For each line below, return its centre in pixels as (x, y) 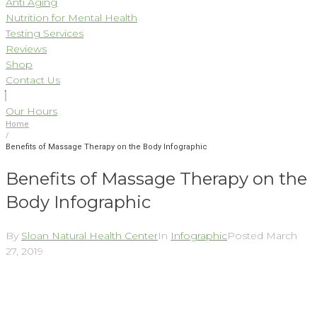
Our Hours (31, 111)
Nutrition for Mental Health (71, 18)
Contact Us (33, 80)
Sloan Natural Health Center (90, 235)
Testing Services (45, 33)
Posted (247, 235)
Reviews (26, 49)
